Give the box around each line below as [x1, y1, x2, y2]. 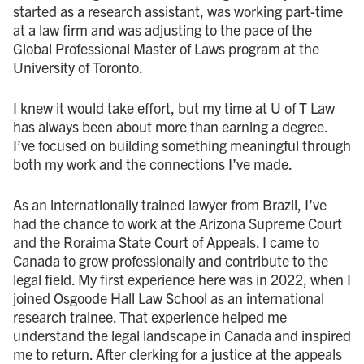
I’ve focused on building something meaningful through [13, 135, 351, 154]
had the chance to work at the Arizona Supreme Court [13, 213, 342, 232]
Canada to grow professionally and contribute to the [13, 250, 328, 270]
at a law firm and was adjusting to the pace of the [13, 19, 312, 39]
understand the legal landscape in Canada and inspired [13, 325, 351, 344]
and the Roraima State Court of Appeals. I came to [13, 232, 319, 251]
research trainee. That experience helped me [13, 306, 287, 326]
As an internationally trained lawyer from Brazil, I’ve [13, 194, 327, 214]
